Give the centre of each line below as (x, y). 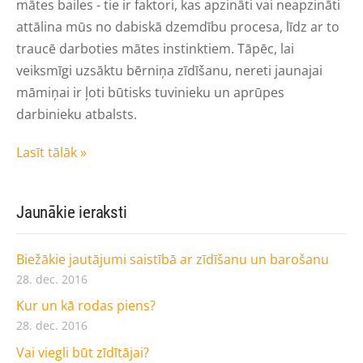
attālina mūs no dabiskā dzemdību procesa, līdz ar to (178, 26)
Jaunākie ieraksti (72, 212)
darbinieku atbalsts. (77, 114)
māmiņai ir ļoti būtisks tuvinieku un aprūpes (150, 92)
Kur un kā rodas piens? (86, 306)
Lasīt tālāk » (51, 152)
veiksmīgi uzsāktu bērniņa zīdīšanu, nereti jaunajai (169, 70)
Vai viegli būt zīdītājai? (83, 352)
